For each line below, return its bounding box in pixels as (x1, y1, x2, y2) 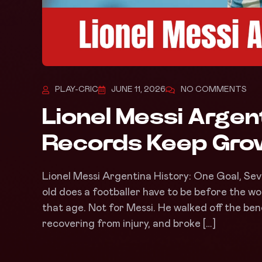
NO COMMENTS (181, 85, 247, 94)
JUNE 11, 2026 (111, 85, 166, 94)
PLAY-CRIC (55, 85, 98, 94)
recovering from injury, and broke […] (42, 219, 216, 230)
